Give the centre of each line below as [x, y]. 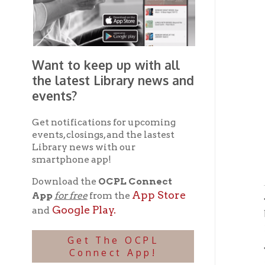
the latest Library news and [101, 15]
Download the [58, 105]
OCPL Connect [120, 105]
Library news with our [75, 75]
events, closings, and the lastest [92, 63]
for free [63, 118]
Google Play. [74, 130]
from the [98, 118]
